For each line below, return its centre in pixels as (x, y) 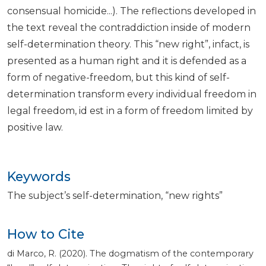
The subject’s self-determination (84, 196)
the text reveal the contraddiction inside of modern (129, 28)
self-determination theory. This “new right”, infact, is (128, 45)
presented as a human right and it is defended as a (127, 61)
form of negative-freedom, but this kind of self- (118, 78)
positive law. (35, 128)
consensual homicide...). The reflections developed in (132, 11)
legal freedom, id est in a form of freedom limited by (130, 111)
